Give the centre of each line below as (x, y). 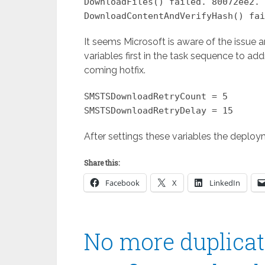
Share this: (102, 163)
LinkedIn (225, 183)
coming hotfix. (115, 70)
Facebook (122, 183)
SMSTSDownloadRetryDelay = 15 (159, 111)
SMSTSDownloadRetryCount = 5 (156, 96)
